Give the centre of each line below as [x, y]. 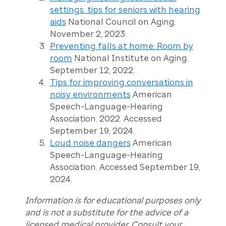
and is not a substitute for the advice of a [106, 213]
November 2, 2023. [88, 34]
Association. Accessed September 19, [125, 167]
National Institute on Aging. [130, 58]
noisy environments [90, 95]
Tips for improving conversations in [121, 82]
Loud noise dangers [90, 143]
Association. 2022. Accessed [106, 119]
